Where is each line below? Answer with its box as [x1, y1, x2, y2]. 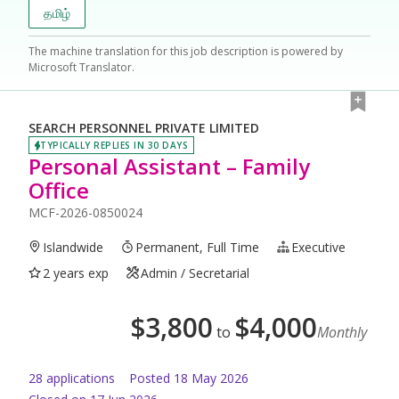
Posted [129, 369, 170, 387]
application [43, 369, 109, 387]
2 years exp [43, 264, 110, 281]
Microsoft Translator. [28, 60, 134, 76]
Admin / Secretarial [141, 264, 250, 281]
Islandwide [43, 238, 104, 256]
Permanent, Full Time [135, 238, 260, 256]
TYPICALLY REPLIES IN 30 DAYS [40, 138, 188, 151]
